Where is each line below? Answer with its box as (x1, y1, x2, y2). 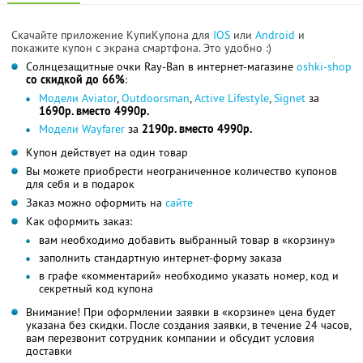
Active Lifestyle (194, 90, 269, 105)
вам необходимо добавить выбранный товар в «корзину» (39, 232, 335, 247)
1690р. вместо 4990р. (39, 103, 149, 118)
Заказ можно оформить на (26, 194, 165, 210)
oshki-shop (297, 58, 352, 74)
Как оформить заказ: (26, 213, 132, 228)
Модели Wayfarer (39, 121, 125, 136)
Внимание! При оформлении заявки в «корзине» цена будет (26, 304, 335, 319)
